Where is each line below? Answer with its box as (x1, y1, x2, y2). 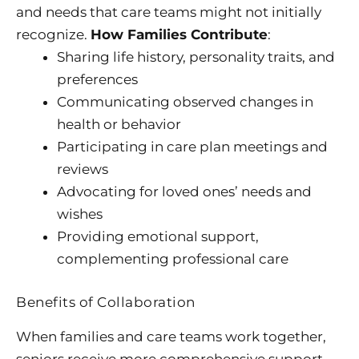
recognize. (16, 26, 91, 43)
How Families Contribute (91, 26, 268, 43)
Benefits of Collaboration (16, 293, 196, 310)
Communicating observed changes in (57, 94, 313, 111)
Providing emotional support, (57, 228, 259, 245)
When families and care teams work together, (16, 328, 326, 345)
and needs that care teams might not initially (16, 4, 321, 21)
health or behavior (57, 116, 181, 133)
